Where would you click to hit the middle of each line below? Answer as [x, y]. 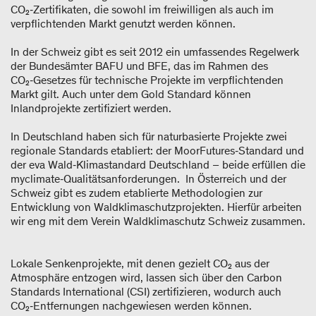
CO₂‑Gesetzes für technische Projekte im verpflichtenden [147, 80]
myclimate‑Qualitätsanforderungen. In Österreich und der [148, 178]
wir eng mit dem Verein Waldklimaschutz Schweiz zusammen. [158, 221]
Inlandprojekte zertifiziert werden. [94, 108]
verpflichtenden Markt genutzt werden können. [126, 23]
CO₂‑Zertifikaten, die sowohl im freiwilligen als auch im [142, 9]
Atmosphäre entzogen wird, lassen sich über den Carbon [146, 277]
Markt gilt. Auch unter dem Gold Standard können [131, 94]
